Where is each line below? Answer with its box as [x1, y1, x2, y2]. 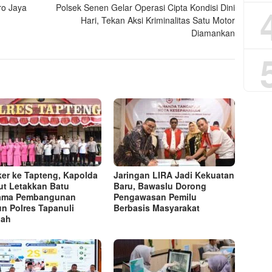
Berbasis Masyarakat [114, 202, 200, 214]
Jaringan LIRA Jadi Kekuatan [114, 169, 235, 182]
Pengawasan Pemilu [114, 191, 197, 203]
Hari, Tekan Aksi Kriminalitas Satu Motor [81, 14, 236, 27]
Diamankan [191, 27, 236, 39]
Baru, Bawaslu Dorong [114, 180, 207, 192]
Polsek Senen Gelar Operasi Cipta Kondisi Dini [56, 1, 236, 14]
